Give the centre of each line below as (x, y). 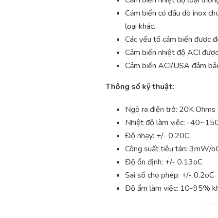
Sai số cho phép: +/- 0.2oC (170, 175)
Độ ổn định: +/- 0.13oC (164, 162)
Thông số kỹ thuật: (140, 86)
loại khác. (140, 26)
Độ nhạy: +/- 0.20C (157, 136)
